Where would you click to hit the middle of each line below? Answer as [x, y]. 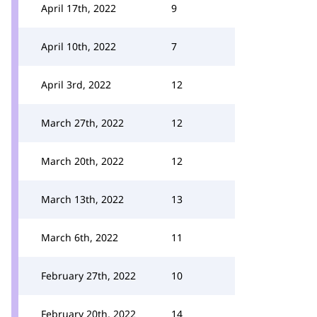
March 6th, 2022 [80, 237]
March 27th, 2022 [82, 123]
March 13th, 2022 [82, 199]
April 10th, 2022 [79, 46]
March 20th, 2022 [82, 161]
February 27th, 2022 [88, 276]
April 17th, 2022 [79, 8]
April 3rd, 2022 [76, 85]
